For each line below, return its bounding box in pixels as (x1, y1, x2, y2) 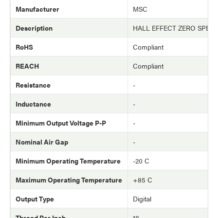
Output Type (16, 194, 54, 204)
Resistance (16, 80, 51, 90)
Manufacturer (16, 4, 59, 14)
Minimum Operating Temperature (16, 156, 121, 166)
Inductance (16, 99, 51, 109)
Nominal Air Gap (16, 137, 68, 147)
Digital (133, 194, 151, 204)
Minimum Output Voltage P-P (16, 118, 106, 128)
